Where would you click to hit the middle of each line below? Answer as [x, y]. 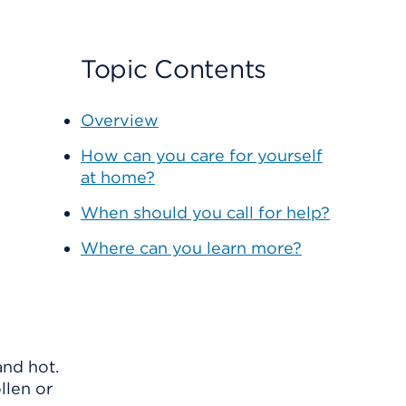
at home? [117, 177]
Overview [119, 120]
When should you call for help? [205, 213]
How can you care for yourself [201, 155]
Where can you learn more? [191, 248]
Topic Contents [173, 69]
